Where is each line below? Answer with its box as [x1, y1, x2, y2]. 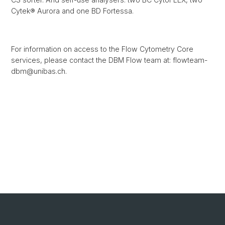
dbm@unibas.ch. [11, 67, 67, 76]
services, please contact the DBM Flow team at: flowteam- [11, 56, 207, 65]
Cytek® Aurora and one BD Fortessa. [11, 7, 134, 16]
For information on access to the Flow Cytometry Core [11, 45, 193, 54]
